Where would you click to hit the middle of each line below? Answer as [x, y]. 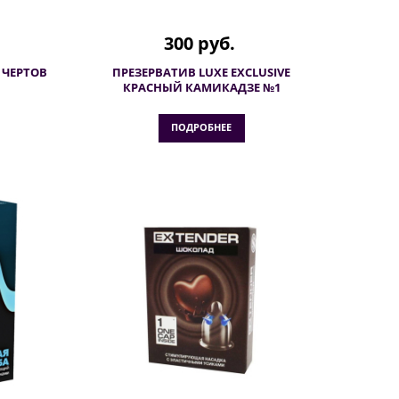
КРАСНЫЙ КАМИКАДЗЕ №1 [201, 87]
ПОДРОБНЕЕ [201, 127]
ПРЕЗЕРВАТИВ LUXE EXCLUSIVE [201, 72]
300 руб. [199, 43]
